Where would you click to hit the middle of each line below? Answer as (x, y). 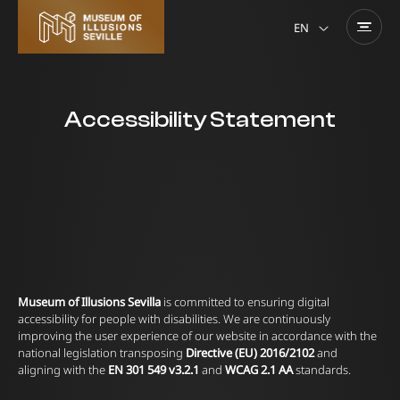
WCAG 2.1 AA (259, 370)
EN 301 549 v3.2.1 (154, 370)
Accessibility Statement (200, 120)
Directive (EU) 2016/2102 (250, 353)
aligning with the (63, 370)
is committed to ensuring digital (245, 302)
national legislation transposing (102, 353)
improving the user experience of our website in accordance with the (197, 336)
